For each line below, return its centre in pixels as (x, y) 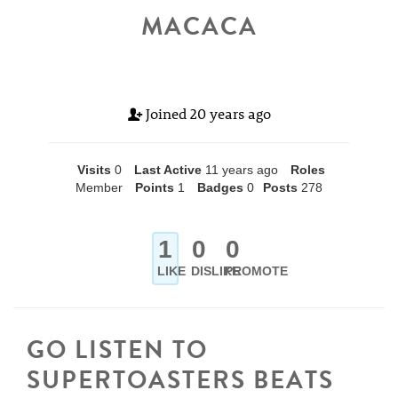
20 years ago (230, 113)
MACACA (199, 26)
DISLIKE (216, 271)
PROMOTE (256, 271)
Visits (94, 170)
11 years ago (242, 170)
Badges (220, 187)
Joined (166, 113)
